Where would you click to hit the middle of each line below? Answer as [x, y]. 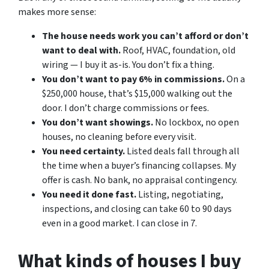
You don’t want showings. [98, 122]
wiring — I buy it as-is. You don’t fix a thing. [128, 65]
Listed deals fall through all [182, 151]
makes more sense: [57, 12]
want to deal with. [81, 50]
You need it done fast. [89, 195]
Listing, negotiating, [180, 195]
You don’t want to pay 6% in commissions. [133, 79]
